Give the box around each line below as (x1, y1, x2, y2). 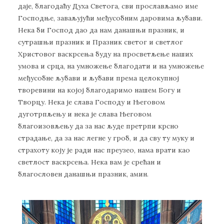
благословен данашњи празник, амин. (18, 169, 148, 179)
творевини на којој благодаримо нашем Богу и (18, 85, 181, 95)
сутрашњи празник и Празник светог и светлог (18, 37, 183, 47)
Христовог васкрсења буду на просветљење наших (18, 49, 193, 59)
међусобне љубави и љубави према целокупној (18, 73, 179, 83)
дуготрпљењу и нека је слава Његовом (18, 109, 151, 119)
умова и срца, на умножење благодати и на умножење (18, 61, 204, 71)
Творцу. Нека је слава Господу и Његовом (18, 97, 165, 107)
